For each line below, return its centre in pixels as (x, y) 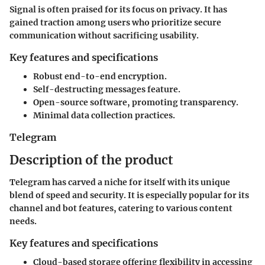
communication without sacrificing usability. (104, 36)
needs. (23, 222)
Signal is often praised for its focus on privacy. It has (118, 10)
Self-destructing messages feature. (107, 90)
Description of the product (91, 160)
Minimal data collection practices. (104, 116)
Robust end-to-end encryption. (100, 77)
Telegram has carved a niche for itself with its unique (120, 182)
